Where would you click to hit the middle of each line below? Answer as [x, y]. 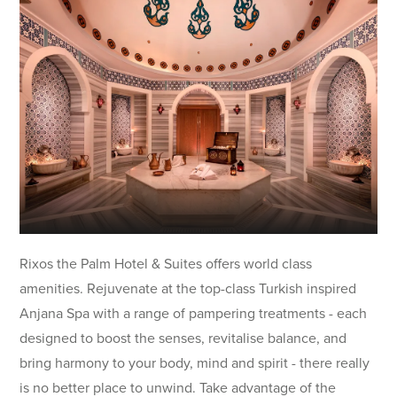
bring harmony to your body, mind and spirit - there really [195, 363]
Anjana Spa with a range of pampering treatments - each [194, 314]
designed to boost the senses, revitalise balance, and [183, 339]
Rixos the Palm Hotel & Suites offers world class [166, 264]
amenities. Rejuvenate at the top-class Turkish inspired [188, 289]
